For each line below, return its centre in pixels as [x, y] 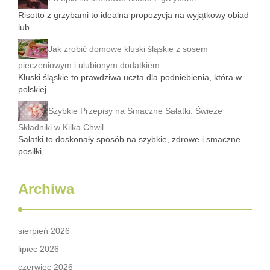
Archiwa [46, 189]
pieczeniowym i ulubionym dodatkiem [89, 65]
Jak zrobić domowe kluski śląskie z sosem [128, 49]
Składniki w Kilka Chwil [61, 127]
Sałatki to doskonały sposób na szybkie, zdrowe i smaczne [129, 140]
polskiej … [38, 89]
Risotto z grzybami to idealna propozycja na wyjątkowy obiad [133, 15]
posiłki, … [36, 152]
